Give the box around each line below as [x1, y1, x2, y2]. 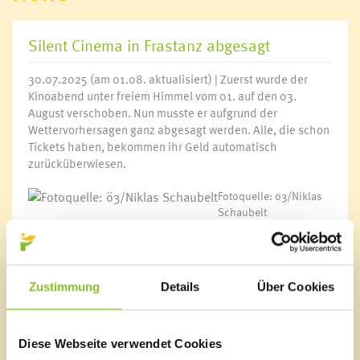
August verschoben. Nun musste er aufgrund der [28, 104, 277, 121]
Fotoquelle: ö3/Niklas [218, 187, 322, 204]
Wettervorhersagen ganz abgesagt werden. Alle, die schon [28, 121, 329, 138]
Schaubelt [218, 203, 267, 220]
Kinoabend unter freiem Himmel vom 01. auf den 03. [28, 87, 297, 104]
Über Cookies [256, 279, 335, 293]
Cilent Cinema [43, 254, 120, 274]
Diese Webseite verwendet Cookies [18, 336, 222, 350]
